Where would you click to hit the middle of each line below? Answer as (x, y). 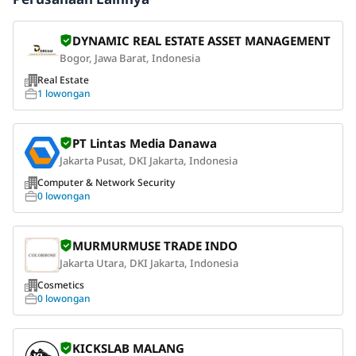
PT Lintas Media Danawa (145, 143)
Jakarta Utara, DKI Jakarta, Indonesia (149, 263)
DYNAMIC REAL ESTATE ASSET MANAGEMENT (201, 41)
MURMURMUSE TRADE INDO (155, 246)
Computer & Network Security (106, 182)
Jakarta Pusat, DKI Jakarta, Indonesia (149, 161)
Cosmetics (61, 285)
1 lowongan (64, 93)
